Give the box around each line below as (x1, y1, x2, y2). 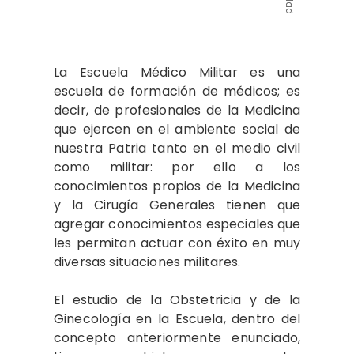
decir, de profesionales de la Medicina (54, 101, 300, 119)
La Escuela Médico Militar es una (54, 63, 300, 81)
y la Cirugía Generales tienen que (54, 196, 300, 214)
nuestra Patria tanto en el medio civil (54, 139, 300, 157)
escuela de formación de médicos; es (54, 82, 300, 100)
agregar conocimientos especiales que (54, 215, 300, 233)
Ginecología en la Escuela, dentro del (54, 310, 300, 328)
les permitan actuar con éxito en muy (54, 234, 300, 252)
